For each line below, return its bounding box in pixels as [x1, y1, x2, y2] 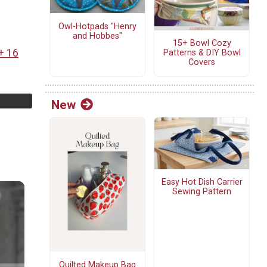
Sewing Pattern [172, 187, 231, 197]
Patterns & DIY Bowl [163, 48, 241, 58]
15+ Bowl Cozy [172, 38, 231, 49]
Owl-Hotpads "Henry [58, 21, 136, 32]
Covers [188, 57, 215, 68]
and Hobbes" [73, 30, 122, 41]
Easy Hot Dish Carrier [161, 177, 243, 188]
